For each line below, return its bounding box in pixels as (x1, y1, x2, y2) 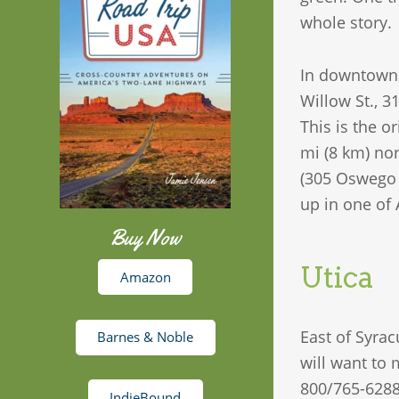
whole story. (300, 12, 393, 34)
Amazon (119, 267, 171, 286)
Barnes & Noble (97, 328, 194, 346)
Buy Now (110, 224, 182, 251)
